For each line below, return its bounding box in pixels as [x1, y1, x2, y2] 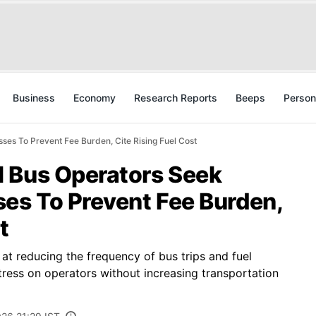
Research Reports [134, 92, 217, 104]
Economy [73, 92, 116, 104]
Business [13, 92, 55, 104]
